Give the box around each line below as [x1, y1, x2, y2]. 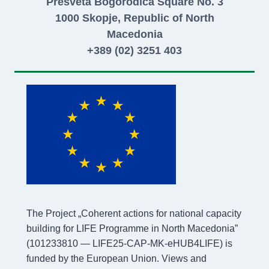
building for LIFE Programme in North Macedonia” [26, 223, 238, 234]
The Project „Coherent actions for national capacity [26, 208, 241, 219]
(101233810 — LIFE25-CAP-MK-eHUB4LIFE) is [26, 238, 232, 249]
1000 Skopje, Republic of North [55, 11, 214, 24]
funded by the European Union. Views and [26, 253, 207, 264]
